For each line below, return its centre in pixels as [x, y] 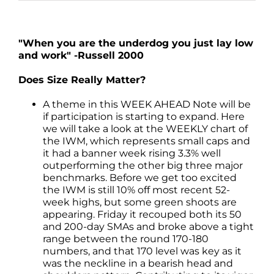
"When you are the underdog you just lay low [136, 43]
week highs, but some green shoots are [140, 202]
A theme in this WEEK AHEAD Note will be [147, 104]
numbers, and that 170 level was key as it [142, 251]
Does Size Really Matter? [82, 80]
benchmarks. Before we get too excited [140, 178]
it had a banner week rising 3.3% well [132, 153]
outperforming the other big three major [143, 165]
